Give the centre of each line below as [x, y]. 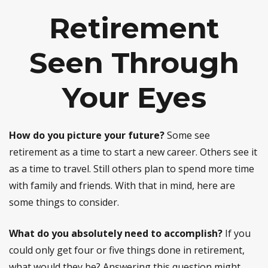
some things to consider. [64, 202]
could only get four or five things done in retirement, [127, 250]
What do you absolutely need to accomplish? [116, 233]
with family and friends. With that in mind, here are [122, 185]
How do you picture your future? [87, 135]
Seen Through [134, 63]
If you [237, 233]
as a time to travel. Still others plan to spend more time [132, 169]
